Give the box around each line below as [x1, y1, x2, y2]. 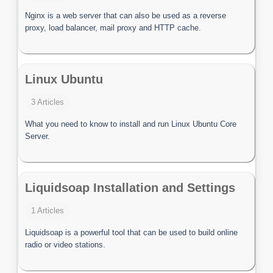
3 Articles [31, 97, 65, 107]
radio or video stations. [25, 240, 106, 249]
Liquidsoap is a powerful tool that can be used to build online [25, 228, 238, 237]
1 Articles [31, 206, 65, 215]
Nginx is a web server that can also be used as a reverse [25, 11, 227, 20]
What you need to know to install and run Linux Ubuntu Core [25, 119, 237, 129]
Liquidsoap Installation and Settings [25, 181, 236, 194]
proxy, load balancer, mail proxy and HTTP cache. [25, 23, 202, 32]
